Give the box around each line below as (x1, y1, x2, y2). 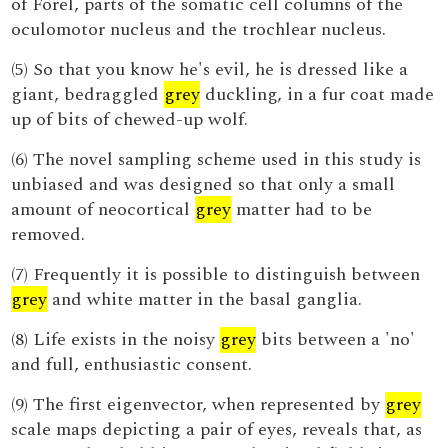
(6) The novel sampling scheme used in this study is (11, 146, 422, 173)
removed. (11, 221, 86, 248)
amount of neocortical (11, 196, 196, 223)
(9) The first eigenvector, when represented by (11, 391, 386, 418)
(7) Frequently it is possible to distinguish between (11, 261, 421, 288)
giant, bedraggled (11, 81, 165, 108)
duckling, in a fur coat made (200, 81, 435, 108)
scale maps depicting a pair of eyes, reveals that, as (11, 416, 423, 443)
